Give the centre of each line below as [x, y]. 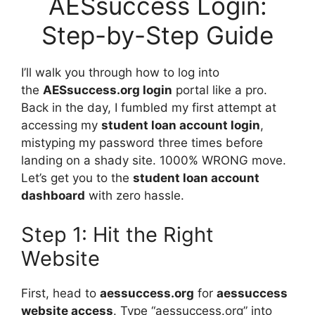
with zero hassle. [135, 195]
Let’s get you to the [77, 178]
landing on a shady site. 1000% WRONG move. [154, 160]
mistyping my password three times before [142, 143]
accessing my [61, 125]
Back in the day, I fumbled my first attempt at [149, 108]
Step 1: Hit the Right [117, 234]
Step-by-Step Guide [157, 35]
